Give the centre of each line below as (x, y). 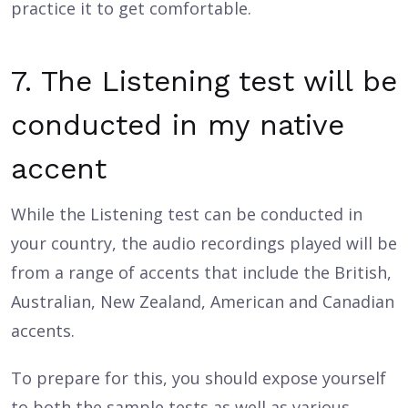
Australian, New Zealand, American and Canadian (203, 301)
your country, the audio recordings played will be (204, 243)
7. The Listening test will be (204, 81)
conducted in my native (178, 125)
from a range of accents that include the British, (201, 272)
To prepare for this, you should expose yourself (199, 378)
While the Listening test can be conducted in (187, 214)
